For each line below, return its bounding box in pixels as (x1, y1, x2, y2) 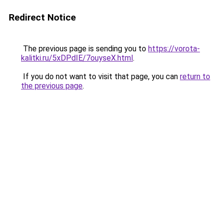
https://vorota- (148, 44, 200, 53)
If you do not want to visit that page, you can (21, 72, 180, 81)
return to (180, 72, 210, 81)
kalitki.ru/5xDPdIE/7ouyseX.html (21, 53, 133, 63)
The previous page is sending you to (21, 44, 148, 53)
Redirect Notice (9, 12, 76, 23)
